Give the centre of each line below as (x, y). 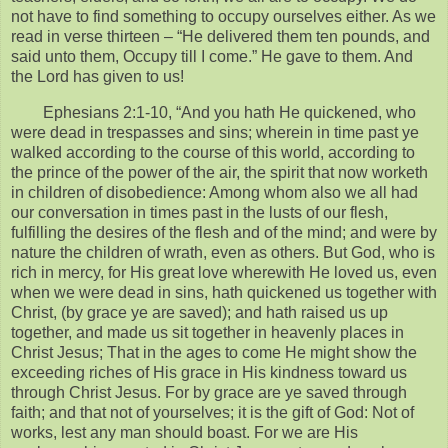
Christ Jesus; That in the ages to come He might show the (214, 352)
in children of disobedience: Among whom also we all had (214, 192)
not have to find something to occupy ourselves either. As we (223, 16)
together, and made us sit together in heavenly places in (207, 332)
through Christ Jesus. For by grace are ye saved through (209, 392)
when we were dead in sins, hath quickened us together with (224, 292)
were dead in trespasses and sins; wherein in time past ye (215, 132)
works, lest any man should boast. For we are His (184, 432)
